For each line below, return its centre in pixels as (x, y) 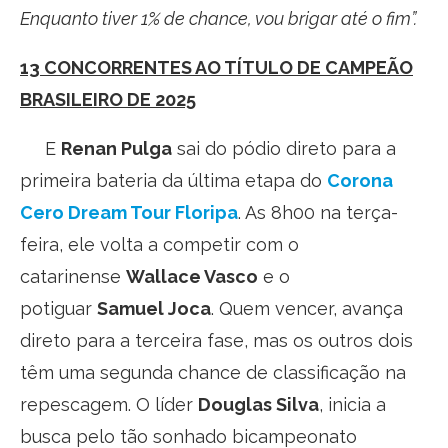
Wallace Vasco (192, 276)
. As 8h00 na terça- (318, 212)
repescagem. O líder (109, 404)
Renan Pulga (116, 148)
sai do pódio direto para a (284, 148)
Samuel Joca (154, 308)
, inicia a (352, 404)
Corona (360, 180)
